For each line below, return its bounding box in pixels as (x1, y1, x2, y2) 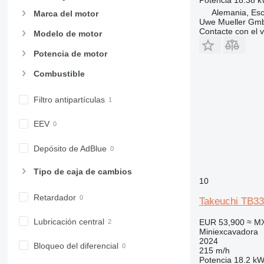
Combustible (33, 69, 85, 79)
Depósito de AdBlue (33, 143, 107, 153)
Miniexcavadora (199, 226, 258, 236)
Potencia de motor (33, 49, 107, 59)
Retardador (33, 192, 76, 202)
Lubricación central (33, 216, 104, 226)
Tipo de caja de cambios (33, 166, 132, 176)
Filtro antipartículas (33, 95, 105, 105)
